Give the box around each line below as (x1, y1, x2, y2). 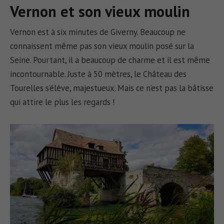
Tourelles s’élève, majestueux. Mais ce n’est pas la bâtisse (10, 82, 214, 94)
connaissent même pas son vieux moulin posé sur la (10, 40, 194, 52)
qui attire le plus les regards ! (10, 96, 115, 108)
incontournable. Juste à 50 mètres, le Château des (10, 68, 187, 80)
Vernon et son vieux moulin (10, 1, 190, 21)
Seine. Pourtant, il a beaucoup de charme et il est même (10, 54, 210, 66)
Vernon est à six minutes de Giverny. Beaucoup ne (10, 26, 186, 38)
